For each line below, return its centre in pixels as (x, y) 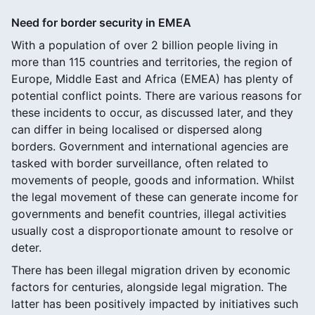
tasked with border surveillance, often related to (140, 163)
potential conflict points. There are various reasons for (156, 95)
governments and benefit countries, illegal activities (149, 213)
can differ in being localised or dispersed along (137, 129)
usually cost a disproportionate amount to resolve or (152, 230)
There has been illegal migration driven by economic (151, 270)
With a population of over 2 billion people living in (144, 45)
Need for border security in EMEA (101, 22)
